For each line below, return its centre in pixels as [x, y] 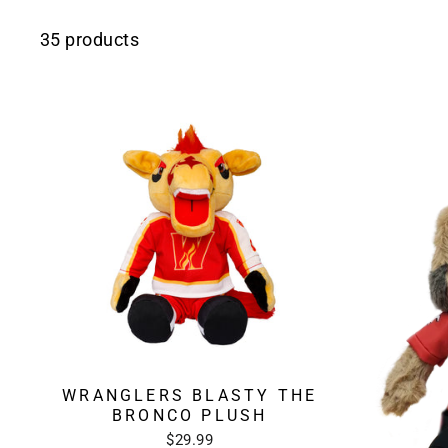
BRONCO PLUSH [190, 415]
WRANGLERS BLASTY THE [190, 395]
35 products [89, 39]
